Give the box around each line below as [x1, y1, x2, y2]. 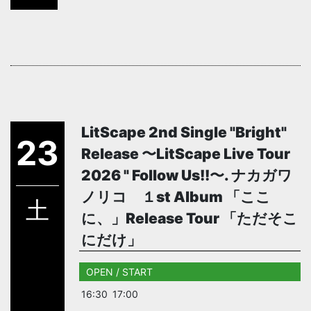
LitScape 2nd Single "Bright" [81, 123, 287, 141]
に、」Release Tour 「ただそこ [81, 209, 298, 227]
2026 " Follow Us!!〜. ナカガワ [81, 166, 292, 184]
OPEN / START [85, 265, 153, 278]
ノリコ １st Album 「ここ [81, 187, 271, 205]
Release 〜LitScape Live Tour [81, 144, 290, 162]
